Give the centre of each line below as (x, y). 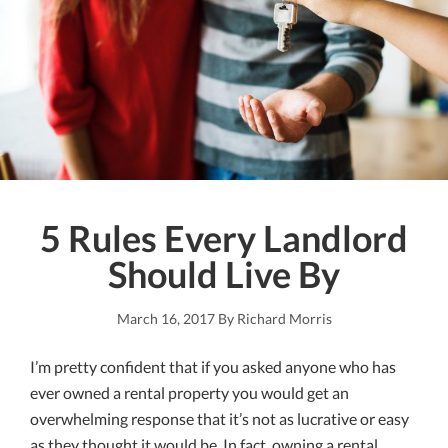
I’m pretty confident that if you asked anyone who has (213, 367)
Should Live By (224, 274)
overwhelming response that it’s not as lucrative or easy (219, 419)
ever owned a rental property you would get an (189, 393)
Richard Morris (284, 319)
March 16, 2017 (165, 319)
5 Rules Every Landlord (224, 238)
